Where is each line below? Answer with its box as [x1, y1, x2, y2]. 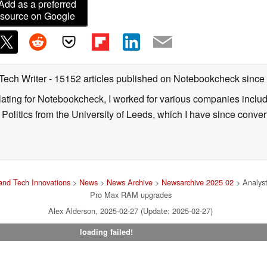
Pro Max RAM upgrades [89, 188, 172, 200]
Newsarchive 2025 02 [161, 176, 234, 188]
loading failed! [79, 226, 133, 237]
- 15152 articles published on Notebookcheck [49, 71, 240, 85]
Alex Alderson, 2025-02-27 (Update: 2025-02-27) [48, 204, 213, 216]
